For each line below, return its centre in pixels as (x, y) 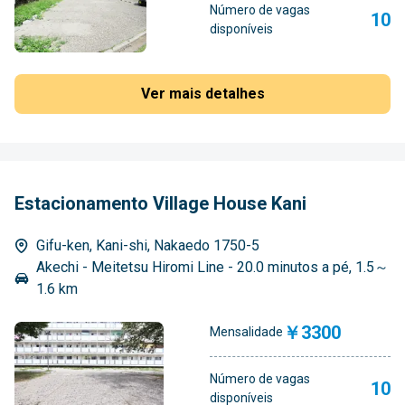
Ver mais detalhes (202, 93)
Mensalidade (246, 332)
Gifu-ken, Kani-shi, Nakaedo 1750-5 (148, 245)
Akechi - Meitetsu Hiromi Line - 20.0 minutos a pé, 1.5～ (212, 267)
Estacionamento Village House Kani (160, 203)
